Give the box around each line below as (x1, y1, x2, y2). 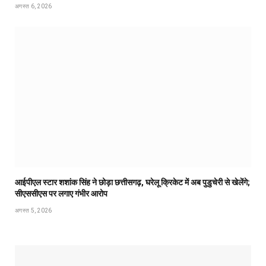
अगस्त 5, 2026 (15, 207, 52, 214)
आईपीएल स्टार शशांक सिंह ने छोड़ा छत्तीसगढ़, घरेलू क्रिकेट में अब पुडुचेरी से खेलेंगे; (15, 177, 250, 187)
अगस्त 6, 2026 (15, 2, 52, 9)
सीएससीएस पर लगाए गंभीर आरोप (15, 188, 107, 198)
